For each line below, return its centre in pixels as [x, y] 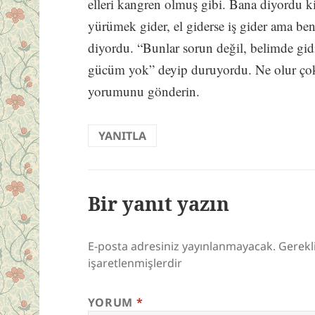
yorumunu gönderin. [143, 91]
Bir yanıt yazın [158, 203]
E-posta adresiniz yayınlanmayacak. [181, 246]
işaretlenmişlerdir [135, 263]
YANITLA [122, 135]
